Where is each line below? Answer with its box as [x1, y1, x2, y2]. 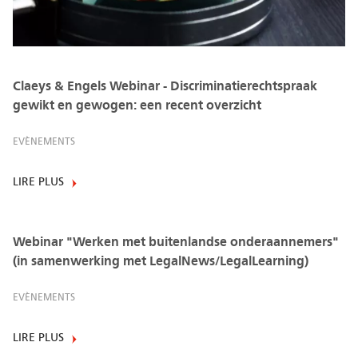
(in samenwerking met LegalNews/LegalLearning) [13, 254, 308, 268]
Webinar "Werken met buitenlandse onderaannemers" [13, 235, 339, 249]
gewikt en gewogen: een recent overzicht [13, 99, 261, 113]
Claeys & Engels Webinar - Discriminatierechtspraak [13, 80, 317, 93]
